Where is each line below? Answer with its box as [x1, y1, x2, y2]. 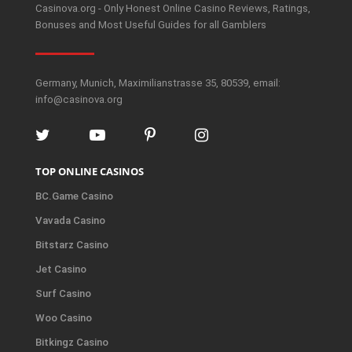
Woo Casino [35, 311, 92, 324]
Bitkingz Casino [35, 335, 108, 348]
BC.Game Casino [35, 189, 113, 202]
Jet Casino [35, 262, 86, 275]
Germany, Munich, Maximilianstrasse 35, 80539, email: [35, 76, 280, 89]
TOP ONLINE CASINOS [35, 163, 144, 178]
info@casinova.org [35, 93, 123, 105]
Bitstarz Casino [35, 238, 108, 251]
